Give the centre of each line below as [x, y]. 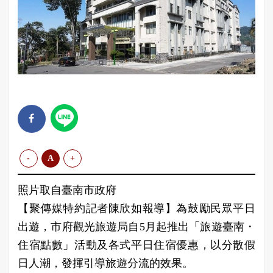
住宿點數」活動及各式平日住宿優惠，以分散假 [136, 245]
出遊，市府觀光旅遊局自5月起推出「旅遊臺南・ [136, 226]
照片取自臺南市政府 [67, 190]
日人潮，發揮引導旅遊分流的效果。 [105, 263]
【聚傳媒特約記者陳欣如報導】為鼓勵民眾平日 [136, 208]
